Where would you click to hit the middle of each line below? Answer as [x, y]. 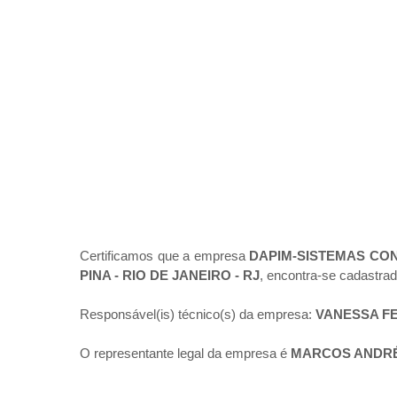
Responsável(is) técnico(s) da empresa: [198, 315]
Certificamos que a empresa [165, 256]
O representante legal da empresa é [185, 354]
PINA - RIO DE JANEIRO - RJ [170, 276]
